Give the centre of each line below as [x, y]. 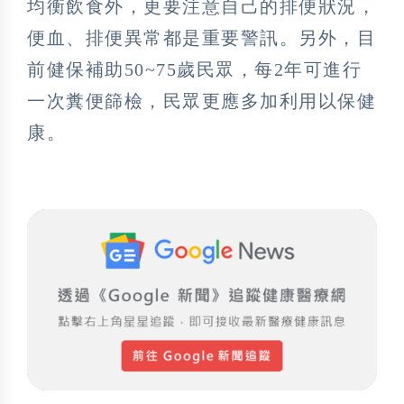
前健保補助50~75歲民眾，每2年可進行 [194, 70]
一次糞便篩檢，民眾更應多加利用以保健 [202, 101]
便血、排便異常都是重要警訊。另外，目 [202, 38]
